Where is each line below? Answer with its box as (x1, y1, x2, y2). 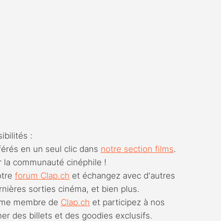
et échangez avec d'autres (70, 170, 178, 181)
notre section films (101, 144, 174, 154)
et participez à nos (90, 197, 167, 207)
